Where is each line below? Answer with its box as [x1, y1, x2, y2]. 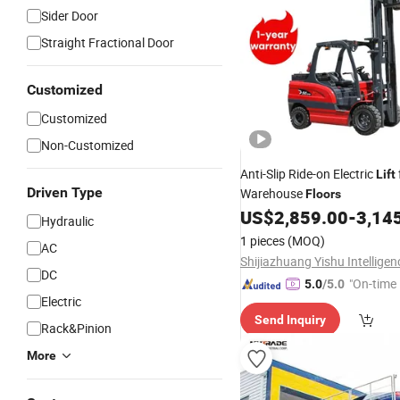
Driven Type [27, 184, 103, 201]
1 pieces [240, 232, 285, 249]
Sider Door [41, 7, 98, 24]
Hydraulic [41, 212, 94, 229]
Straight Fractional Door [41, 34, 174, 51]
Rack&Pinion [41, 320, 112, 337]
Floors [305, 187, 341, 201]
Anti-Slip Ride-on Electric [240, 165, 376, 182]
